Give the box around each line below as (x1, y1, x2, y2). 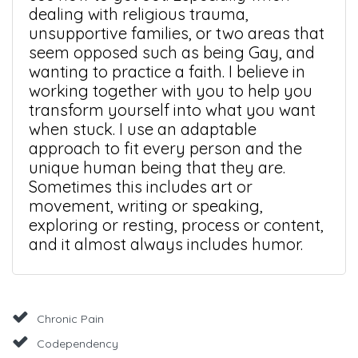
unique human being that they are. (29, 157, 285, 177)
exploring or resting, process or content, (29, 214, 324, 235)
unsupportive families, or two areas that (29, 22, 324, 43)
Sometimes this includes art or (29, 176, 253, 197)
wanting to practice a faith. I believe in (29, 61, 305, 82)
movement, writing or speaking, (29, 195, 263, 216)
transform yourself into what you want (29, 99, 316, 120)
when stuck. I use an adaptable (29, 118, 257, 139)
